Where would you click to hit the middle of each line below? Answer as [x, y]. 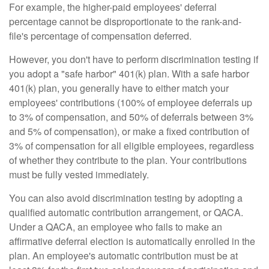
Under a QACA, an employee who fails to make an [116, 226]
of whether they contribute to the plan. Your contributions [128, 160]
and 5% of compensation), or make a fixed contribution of [129, 131]
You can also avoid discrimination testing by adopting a [126, 198]
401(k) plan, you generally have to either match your [119, 88]
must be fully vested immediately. [79, 174]
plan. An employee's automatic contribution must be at [123, 255]
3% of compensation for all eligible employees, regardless [131, 145]
